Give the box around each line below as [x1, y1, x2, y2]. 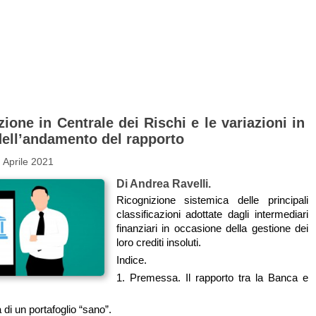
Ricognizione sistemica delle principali [116, 194, 308, 206]
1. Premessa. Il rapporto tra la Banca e [116, 272, 308, 284]
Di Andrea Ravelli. [116, 176, 211, 190]
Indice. [116, 254, 147, 267]
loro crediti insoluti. [116, 236, 201, 248]
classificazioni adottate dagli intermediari [116, 208, 308, 220]
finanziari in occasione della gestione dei [116, 222, 308, 234]
